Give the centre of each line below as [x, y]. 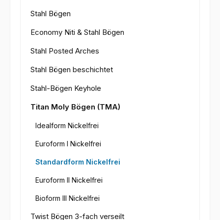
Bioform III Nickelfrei [68, 198]
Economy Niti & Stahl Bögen [77, 32]
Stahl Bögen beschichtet [72, 69]
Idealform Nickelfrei [67, 125]
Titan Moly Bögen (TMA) [75, 107]
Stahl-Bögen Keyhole [66, 88]
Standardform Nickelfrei [78, 162]
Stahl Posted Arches [65, 51]
